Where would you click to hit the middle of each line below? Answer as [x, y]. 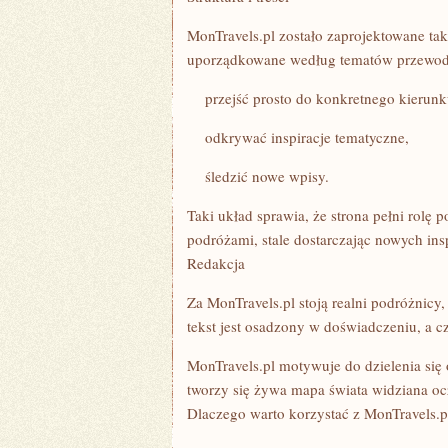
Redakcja [216, 263]
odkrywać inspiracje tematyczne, [298, 137]
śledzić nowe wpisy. [260, 176]
